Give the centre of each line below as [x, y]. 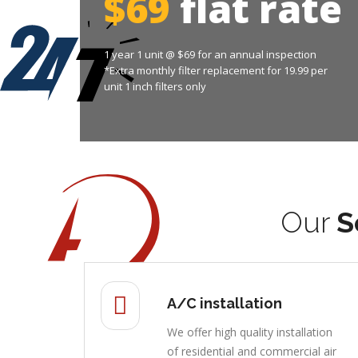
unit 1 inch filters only [155, 86]
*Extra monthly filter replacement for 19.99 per [215, 70]
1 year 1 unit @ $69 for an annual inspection [210, 54]
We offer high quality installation [249, 332]
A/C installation [224, 303]
